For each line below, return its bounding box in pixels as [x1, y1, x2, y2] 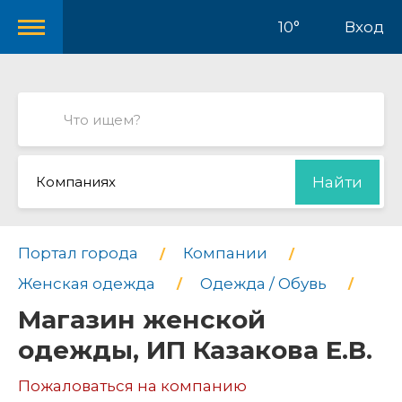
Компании [183, 244, 267, 262]
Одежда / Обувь [200, 274, 327, 293]
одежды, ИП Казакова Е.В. [18, 335, 372, 366]
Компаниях [36, 173, 116, 190]
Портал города [18, 244, 138, 262]
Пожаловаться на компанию [18, 377, 247, 396]
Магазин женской [18, 304, 266, 336]
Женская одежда [18, 274, 155, 293]
